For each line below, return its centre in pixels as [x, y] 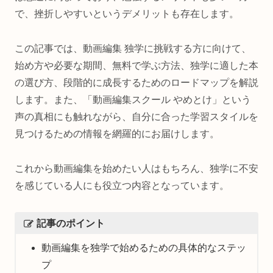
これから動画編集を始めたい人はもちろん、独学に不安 [136, 168]
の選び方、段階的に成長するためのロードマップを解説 [136, 82]
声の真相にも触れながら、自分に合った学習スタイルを [136, 116]
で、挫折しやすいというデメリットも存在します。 [127, 14]
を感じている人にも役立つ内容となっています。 [122, 185]
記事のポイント [70, 223]
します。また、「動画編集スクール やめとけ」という [133, 99]
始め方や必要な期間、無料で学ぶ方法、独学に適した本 [136, 65]
